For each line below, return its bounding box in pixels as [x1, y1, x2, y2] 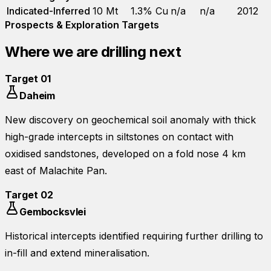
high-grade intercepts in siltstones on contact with [5, 130, 233, 143]
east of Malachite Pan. [5, 164, 107, 177]
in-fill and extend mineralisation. [5, 246, 149, 259]
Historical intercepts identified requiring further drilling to [5, 229, 263, 242]
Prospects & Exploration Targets [5, 18, 159, 31]
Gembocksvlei [19, 205, 87, 218]
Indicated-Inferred [7, 4, 90, 17]
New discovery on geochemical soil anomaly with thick [5, 113, 256, 126]
